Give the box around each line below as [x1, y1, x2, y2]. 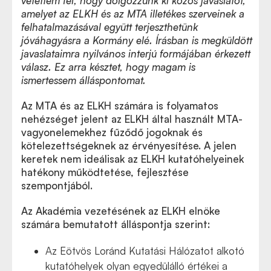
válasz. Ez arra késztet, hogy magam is [21, 60, 195, 73]
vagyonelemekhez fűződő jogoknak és [21, 126, 203, 139]
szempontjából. [21, 179, 93, 192]
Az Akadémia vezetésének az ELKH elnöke [21, 204, 220, 217]
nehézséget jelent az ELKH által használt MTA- [21, 113, 243, 125]
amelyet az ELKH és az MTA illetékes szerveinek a [21, 7, 244, 20]
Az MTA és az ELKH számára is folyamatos [21, 99, 218, 112]
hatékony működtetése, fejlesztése [21, 166, 189, 178]
